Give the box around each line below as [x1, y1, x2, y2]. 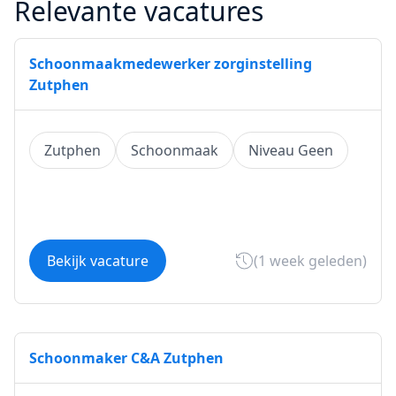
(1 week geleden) [254, 251, 367, 270]
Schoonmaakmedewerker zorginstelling [29, 54, 312, 73]
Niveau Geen [248, 141, 333, 160]
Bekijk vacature [47, 251, 148, 270]
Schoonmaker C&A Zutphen [29, 348, 224, 368]
